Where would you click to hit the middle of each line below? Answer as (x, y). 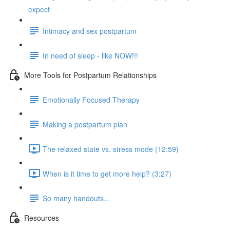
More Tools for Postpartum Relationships (90, 75)
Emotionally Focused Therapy (91, 99)
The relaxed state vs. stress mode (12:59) (111, 149)
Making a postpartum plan (85, 124)
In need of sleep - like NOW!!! (90, 55)
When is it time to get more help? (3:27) (107, 173)
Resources (42, 217)
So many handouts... (76, 198)
